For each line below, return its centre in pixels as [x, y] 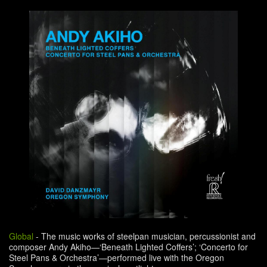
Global [22, 236]
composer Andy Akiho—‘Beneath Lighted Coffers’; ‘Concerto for [128, 247]
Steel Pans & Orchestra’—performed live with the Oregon [117, 258]
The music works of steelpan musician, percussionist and [148, 236]
